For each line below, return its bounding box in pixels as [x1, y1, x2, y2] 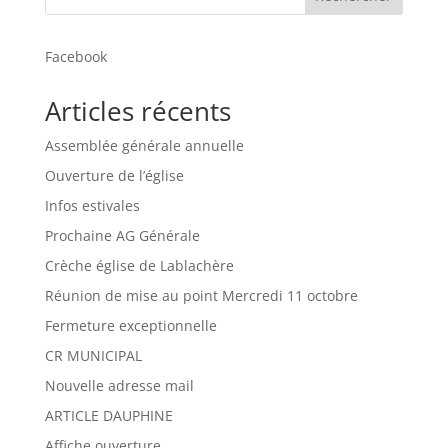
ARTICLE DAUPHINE [44, 406, 173, 425]
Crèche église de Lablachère [44, 256, 234, 275]
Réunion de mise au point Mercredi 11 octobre [44, 286, 358, 305]
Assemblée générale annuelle [44, 136, 244, 155]
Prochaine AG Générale [44, 226, 200, 245]
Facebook [44, 47, 107, 66]
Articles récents [44, 93, 231, 129]
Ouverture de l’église [44, 166, 184, 185]
